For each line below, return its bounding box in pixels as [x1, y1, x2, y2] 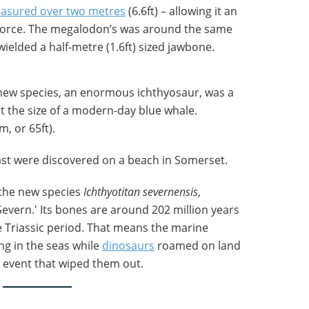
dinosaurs [102, 238, 154, 253]
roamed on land [154, 238, 241, 253]
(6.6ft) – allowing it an [126, 3, 237, 19]
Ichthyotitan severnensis [83, 184, 198, 199]
